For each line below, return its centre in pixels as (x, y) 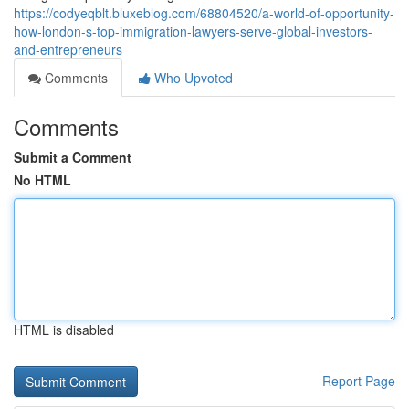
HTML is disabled (64, 330)
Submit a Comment (73, 157)
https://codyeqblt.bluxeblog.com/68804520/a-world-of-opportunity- (204, 13)
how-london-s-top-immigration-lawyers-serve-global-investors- (193, 31)
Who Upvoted (192, 78)
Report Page (359, 381)
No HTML (42, 180)
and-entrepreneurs (68, 49)
